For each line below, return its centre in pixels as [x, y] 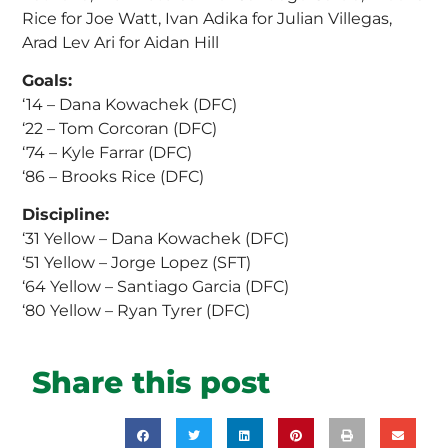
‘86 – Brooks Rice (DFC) [113, 176]
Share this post [151, 382]
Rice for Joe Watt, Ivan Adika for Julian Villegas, [207, 18]
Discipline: [66, 215]
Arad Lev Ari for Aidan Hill [121, 42]
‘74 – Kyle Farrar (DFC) [107, 152]
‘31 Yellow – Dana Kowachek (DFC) [156, 239]
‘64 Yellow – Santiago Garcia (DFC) [156, 287]
